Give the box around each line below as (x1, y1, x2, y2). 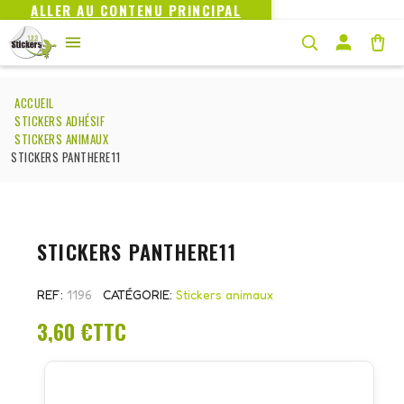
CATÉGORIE (103, 287, 170, 303)
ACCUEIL (14, 94, 54, 113)
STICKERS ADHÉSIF (14, 112, 105, 131)
